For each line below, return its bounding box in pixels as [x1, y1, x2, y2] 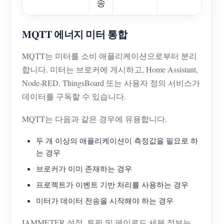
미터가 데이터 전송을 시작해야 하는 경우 [36, 195, 173, 206]
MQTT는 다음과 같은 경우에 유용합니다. [22, 113, 167, 124]
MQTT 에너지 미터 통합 [22, 27, 127, 42]
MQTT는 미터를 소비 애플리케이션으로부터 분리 [22, 50, 197, 61]
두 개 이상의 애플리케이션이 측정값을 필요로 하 [36, 135, 198, 146]
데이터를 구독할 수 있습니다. [22, 91, 126, 102]
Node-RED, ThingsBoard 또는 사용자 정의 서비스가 [22, 77, 200, 88]
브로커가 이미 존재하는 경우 [36, 163, 132, 174]
